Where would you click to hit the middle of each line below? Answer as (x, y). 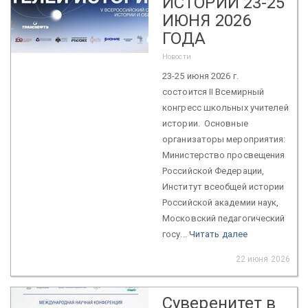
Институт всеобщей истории (223, 186)
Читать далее (218, 234)
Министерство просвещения (224, 155)
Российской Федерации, (213, 170)
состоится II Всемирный (213, 91)
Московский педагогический (224, 218)
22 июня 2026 (263, 259)
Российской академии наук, (221, 202)
